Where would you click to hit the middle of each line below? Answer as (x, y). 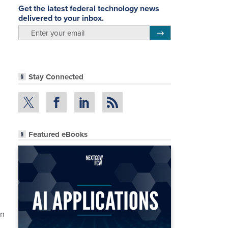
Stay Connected (56, 77)
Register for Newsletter (190, 31)
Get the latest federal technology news (89, 8)
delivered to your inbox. (61, 18)
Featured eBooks (58, 134)
